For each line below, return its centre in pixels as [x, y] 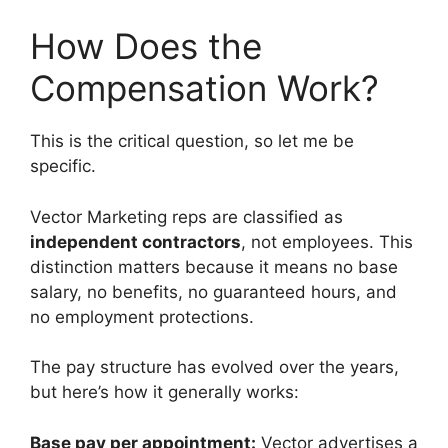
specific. [63, 166]
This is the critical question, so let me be [192, 141]
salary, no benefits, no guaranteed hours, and [213, 291]
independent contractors [135, 241]
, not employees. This [327, 241]
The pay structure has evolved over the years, [214, 367]
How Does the [146, 46]
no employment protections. [142, 316]
